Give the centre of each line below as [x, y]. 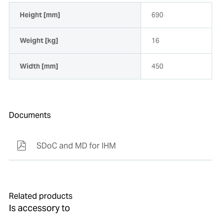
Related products [40, 196]
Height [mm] [40, 15]
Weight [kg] [39, 41]
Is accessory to [39, 208]
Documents [30, 115]
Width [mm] [39, 66]
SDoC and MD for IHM [76, 146]
